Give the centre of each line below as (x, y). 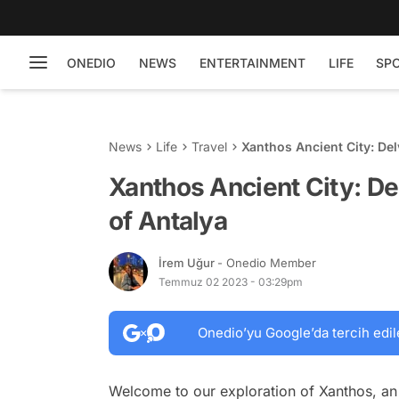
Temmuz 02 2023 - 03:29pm (231, 281)
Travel (209, 147)
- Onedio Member (267, 262)
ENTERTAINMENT (252, 62)
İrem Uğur (188, 262)
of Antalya (168, 221)
